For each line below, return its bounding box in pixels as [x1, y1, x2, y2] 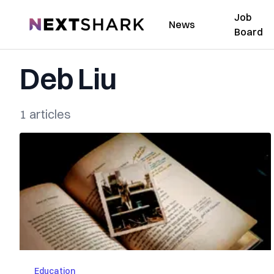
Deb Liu [20, 61, 116, 97]
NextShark [29, 17, 75, 29]
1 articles [20, 106, 71, 122]
